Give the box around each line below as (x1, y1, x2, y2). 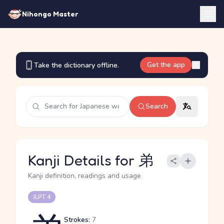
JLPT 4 (33, 193, 50, 201)
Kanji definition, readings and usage (28, 171, 141, 180)
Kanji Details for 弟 (28, 151, 153, 169)
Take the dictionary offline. (34, 60, 119, 70)
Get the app (147, 60, 185, 69)
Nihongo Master (22, 9, 78, 18)
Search (145, 101, 168, 111)
